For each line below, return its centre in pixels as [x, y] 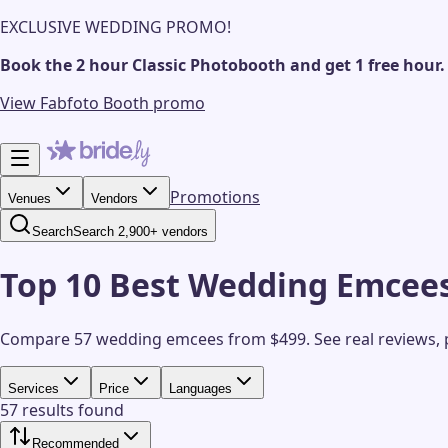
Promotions [215, 197]
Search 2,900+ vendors [140, 231]
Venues [29, 198]
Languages [200, 388]
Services [33, 388]
